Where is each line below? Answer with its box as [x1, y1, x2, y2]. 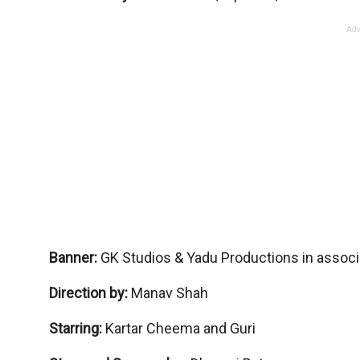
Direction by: [48, 284, 131, 302]
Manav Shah [130, 284, 208, 302]
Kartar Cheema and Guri [104, 320, 256, 337]
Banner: [48, 249, 100, 267]
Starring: [48, 320, 105, 337]
